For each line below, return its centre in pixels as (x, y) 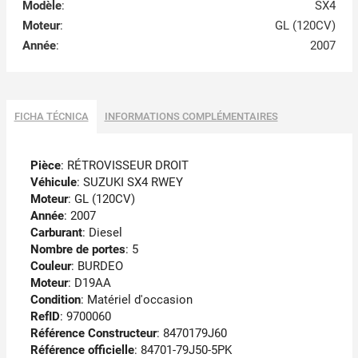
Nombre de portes (78, 250)
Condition (55, 300)
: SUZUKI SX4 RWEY (129, 183)
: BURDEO (97, 267)
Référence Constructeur (93, 334)
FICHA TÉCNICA (51, 117)
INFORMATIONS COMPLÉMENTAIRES (191, 117)
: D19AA (89, 283)
